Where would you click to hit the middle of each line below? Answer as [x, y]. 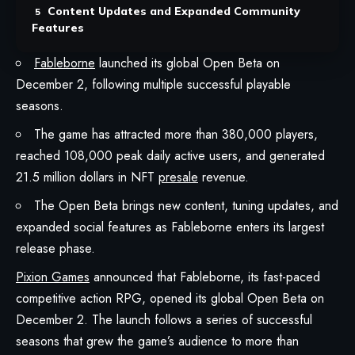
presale [178, 177]
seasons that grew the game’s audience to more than [157, 341]
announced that [135, 277]
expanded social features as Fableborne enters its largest [170, 227]
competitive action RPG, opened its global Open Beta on [170, 298]
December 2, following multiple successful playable [153, 84]
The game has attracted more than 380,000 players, [176, 134]
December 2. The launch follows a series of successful [164, 319]
